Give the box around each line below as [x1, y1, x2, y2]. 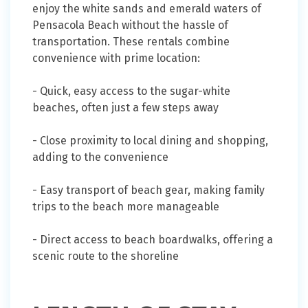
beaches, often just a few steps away [32, 101, 219, 115]
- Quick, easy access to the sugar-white [32, 85, 230, 98]
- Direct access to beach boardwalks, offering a [32, 233, 273, 247]
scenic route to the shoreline [32, 250, 179, 263]
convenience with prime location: [32, 52, 200, 65]
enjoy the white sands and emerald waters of [32, 2, 261, 16]
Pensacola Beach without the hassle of [32, 19, 228, 32]
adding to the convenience [32, 151, 168, 164]
